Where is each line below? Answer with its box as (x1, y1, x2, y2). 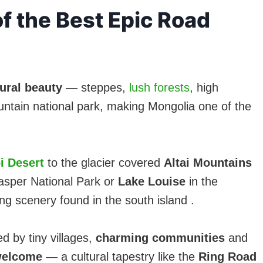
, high (190, 80, 218, 94)
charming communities (96, 231, 225, 244)
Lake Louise (118, 174, 186, 188)
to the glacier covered (44, 156, 164, 169)
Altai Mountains (164, 156, 252, 169)
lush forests (129, 80, 190, 94)
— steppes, (62, 80, 129, 94)
